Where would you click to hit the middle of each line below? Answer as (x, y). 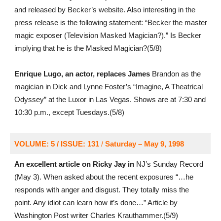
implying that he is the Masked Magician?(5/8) (88, 48)
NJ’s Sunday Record (168, 164)
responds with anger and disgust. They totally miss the (101, 190)
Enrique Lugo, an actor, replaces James (82, 74)
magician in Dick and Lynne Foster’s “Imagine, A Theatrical (108, 87)
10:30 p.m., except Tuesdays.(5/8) (69, 112)
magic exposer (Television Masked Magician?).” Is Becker (108, 35)
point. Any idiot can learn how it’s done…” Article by (96, 203)
